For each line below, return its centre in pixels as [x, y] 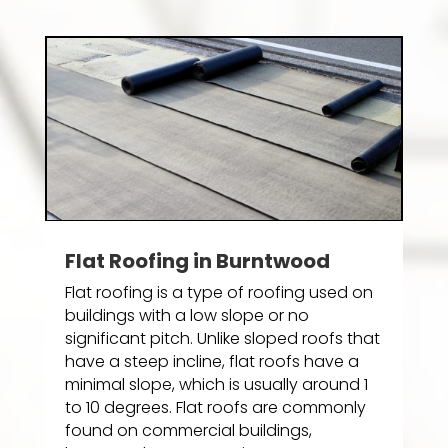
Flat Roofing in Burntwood [197, 261]
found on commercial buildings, [188, 431]
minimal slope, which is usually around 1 [216, 385]
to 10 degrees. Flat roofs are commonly [215, 408]
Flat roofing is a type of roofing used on [218, 293]
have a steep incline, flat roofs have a [211, 362]
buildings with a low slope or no [186, 316]
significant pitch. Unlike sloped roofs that [222, 339]
